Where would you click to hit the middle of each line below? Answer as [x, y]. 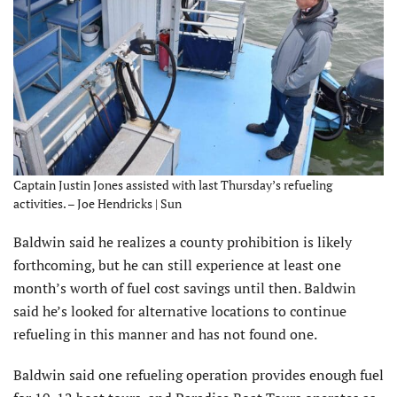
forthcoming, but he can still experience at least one [177, 265]
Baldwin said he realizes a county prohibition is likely [183, 242]
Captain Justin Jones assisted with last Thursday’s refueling [173, 185]
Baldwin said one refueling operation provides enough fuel [198, 375]
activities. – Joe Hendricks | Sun [97, 204]
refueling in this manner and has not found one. [165, 335]
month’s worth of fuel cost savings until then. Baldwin [185, 288]
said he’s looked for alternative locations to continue [180, 311]
